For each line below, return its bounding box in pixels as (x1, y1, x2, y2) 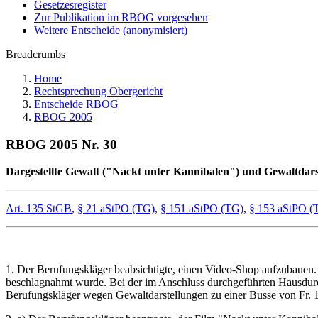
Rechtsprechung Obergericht (34, 85, 163, 97)
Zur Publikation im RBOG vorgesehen (34, 11, 208, 23)
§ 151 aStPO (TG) (160, 202, 243, 215)
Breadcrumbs (6, 48, 65, 60)
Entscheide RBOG (34, 98, 119, 110)
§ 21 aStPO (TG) (77, 202, 155, 215)
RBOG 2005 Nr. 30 (6, 136, 117, 152)
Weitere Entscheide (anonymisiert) (34, 24, 187, 36)
